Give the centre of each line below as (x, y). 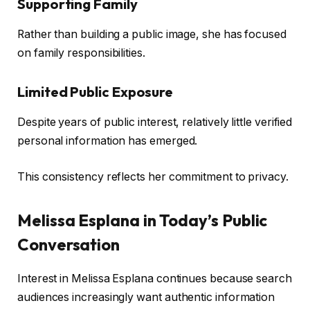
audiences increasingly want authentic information (146, 297)
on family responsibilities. (81, 53)
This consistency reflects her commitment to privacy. (153, 176)
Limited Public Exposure (95, 91)
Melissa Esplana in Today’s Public (143, 220)
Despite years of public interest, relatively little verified (155, 122)
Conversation (69, 244)
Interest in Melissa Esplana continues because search (155, 278)
